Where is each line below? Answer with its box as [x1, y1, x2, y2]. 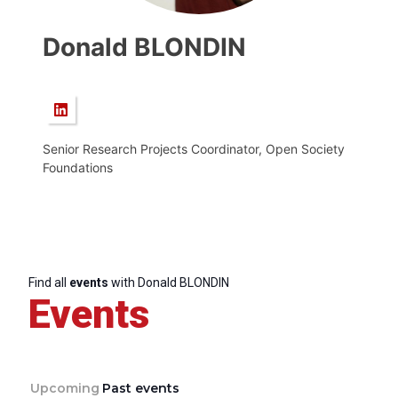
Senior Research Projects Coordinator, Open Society [43, 141, 345, 156]
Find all [28, 275, 69, 290]
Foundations [43, 160, 113, 175]
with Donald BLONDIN [108, 275, 229, 290]
